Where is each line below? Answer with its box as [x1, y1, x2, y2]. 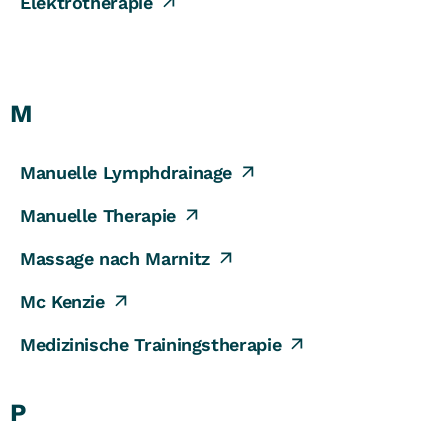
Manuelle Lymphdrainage [20, 161, 233, 183]
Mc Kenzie [20, 290, 105, 312]
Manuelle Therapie [20, 204, 176, 226]
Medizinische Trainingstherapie [20, 333, 282, 355]
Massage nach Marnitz [20, 247, 210, 269]
